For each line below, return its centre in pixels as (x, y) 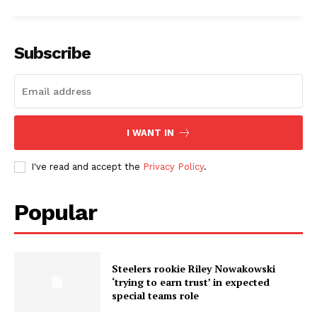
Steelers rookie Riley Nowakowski (194, 269)
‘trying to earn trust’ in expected (191, 282)
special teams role (156, 296)
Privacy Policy (173, 166)
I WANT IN (150, 132)
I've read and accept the (87, 166)
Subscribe (52, 53)
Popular (56, 212)
